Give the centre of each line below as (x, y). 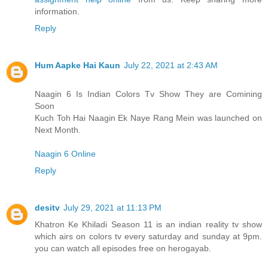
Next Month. (58, 130)
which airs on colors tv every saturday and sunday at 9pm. (148, 236)
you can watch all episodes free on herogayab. (123, 248)
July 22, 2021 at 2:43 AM (171, 65)
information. (57, 11)
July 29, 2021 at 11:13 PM (112, 207)
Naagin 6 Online (65, 153)
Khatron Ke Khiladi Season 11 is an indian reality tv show (148, 224)
